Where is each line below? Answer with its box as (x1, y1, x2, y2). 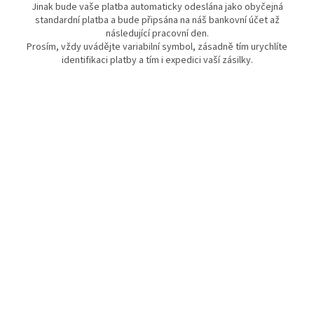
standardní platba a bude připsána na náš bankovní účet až (34, 13, 280, 27)
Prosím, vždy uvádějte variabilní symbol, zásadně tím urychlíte (27, 39, 287, 54)
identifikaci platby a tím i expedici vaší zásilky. (61, 53, 253, 67)
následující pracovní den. (105, 26, 209, 41)
